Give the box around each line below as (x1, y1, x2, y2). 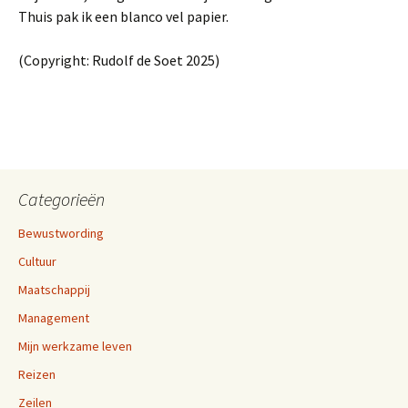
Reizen (18, 366, 56, 382)
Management (18, 310, 89, 326)
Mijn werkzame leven (18, 338, 132, 354)
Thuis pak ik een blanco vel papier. (18, 7, 229, 25)
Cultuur (18, 253, 56, 270)
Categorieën (18, 188, 105, 210)
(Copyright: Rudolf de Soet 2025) (18, 51, 219, 69)
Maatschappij (18, 281, 90, 298)
